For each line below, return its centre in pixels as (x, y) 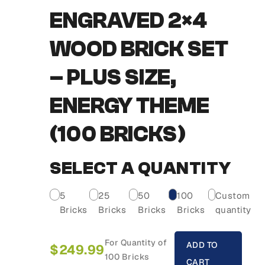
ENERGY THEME (130, 106)
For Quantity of (135, 242)
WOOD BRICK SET (139, 49)
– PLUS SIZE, (113, 77)
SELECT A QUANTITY (140, 169)
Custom (232, 196)
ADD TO (202, 245)
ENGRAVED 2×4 (128, 21)
